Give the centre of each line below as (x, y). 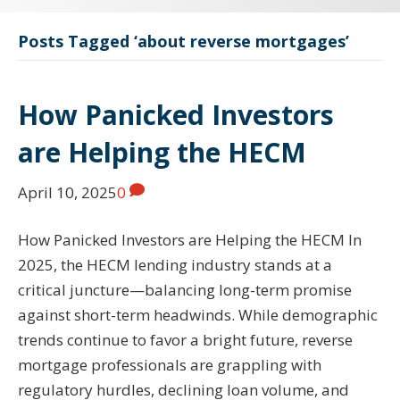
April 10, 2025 (67, 192)
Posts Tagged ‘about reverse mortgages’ (183, 41)
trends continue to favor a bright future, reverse (185, 339)
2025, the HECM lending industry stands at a (175, 264)
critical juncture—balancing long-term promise (185, 289)
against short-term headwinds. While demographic (198, 314)
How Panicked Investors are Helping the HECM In (190, 239)
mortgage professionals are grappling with (170, 364)
